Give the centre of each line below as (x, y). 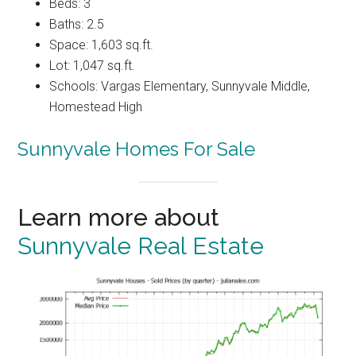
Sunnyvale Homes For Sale (137, 149)
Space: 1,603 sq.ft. (102, 44)
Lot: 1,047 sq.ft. (93, 65)
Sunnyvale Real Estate (141, 246)
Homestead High (96, 106)
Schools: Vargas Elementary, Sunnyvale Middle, (180, 86)
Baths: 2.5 (77, 24)
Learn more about (119, 218)
